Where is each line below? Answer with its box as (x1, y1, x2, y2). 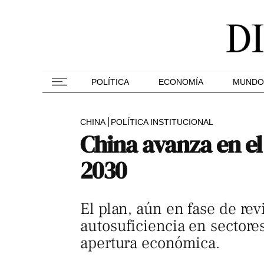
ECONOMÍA (159, 77, 203, 87)
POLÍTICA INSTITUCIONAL (111, 117, 213, 127)
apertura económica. (80, 233, 220, 253)
